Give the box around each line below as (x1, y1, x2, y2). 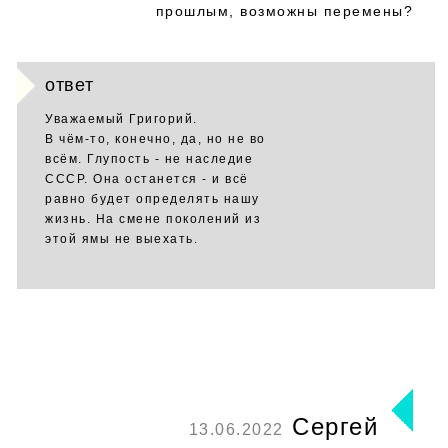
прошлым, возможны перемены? (155, 3, 413, 19)
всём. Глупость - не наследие (45, 152, 253, 166)
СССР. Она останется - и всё (45, 172, 249, 186)
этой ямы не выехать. (45, 232, 198, 246)
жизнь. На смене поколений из (45, 212, 261, 226)
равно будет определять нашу (45, 192, 260, 206)
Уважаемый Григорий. (45, 112, 198, 126)
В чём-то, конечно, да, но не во (45, 132, 266, 146)
